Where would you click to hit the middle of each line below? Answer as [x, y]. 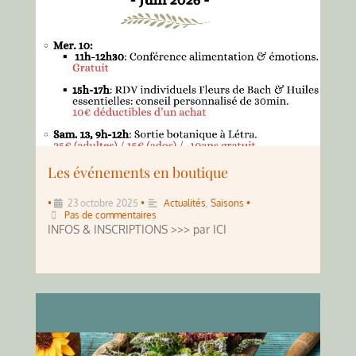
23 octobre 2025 [103, 203]
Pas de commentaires [110, 215]
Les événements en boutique [138, 172]
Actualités [185, 203]
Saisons [227, 203]
